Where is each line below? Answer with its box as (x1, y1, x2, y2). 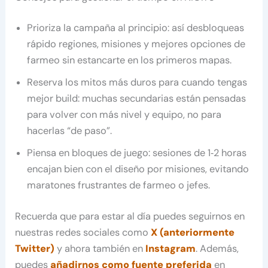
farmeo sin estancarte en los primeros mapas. (27, 54, 232, 67)
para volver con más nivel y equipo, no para (27, 108, 222, 121)
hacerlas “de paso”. (27, 124, 112, 138)
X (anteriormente (151, 226, 235, 239)
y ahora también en (54, 242, 146, 255)
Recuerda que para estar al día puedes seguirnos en (15, 210, 245, 223)
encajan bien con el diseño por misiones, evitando (27, 163, 249, 176)
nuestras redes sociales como (15, 226, 151, 239)
